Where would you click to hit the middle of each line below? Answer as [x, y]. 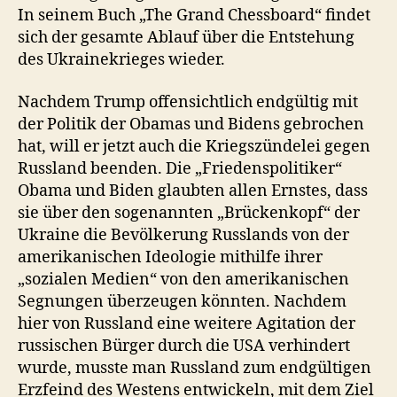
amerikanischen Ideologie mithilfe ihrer [170, 257]
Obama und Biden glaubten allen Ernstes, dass [193, 191]
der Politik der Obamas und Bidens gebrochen [191, 124]
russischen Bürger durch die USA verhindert [184, 346]
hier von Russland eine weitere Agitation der [187, 323]
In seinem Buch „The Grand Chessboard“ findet [194, 16]
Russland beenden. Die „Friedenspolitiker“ [180, 168]
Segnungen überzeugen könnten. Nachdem [182, 301]
